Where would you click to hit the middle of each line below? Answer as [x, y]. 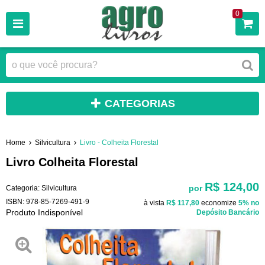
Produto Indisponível [44, 212]
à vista [155, 203]
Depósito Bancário [228, 212]
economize [219, 203]
